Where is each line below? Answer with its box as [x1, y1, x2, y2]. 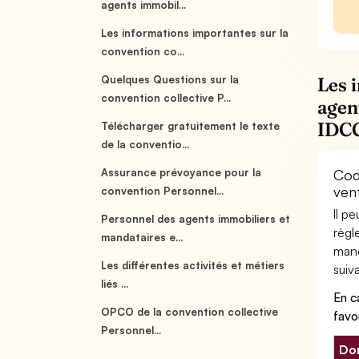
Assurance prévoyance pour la [101, 166, 262, 179]
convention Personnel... [101, 184, 224, 197]
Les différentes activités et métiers [101, 259, 285, 272]
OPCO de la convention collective [101, 305, 279, 318]
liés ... [101, 277, 129, 290]
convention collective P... [101, 91, 232, 104]
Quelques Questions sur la [101, 73, 240, 86]
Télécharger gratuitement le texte [101, 119, 280, 132]
